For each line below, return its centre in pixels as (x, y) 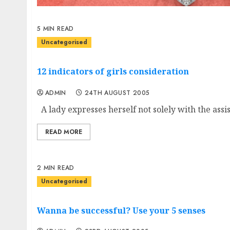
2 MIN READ (56, 168)
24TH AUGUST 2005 (117, 93)
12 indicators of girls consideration (113, 72)
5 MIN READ (55, 29)
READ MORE (64, 132)
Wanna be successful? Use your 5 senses (121, 210)
